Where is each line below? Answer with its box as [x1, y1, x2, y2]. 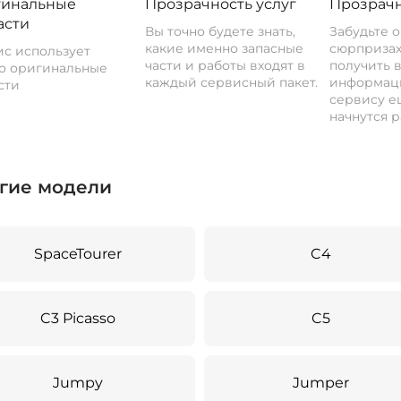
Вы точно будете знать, [145, 23, 296, 39]
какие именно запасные [145, 40, 304, 56]
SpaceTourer [34, 245, 123, 262]
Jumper [293, 374, 350, 391]
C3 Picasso [40, 310, 116, 327]
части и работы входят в [145, 57, 306, 73]
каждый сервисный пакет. [145, 74, 319, 90]
